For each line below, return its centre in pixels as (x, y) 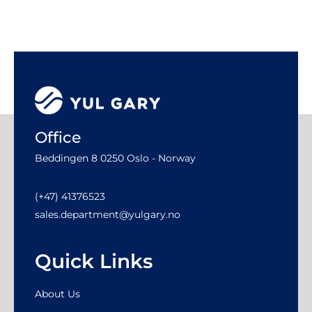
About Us (57, 294)
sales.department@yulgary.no (108, 215)
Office (58, 137)
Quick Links (94, 262)
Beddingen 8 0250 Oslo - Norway (115, 158)
